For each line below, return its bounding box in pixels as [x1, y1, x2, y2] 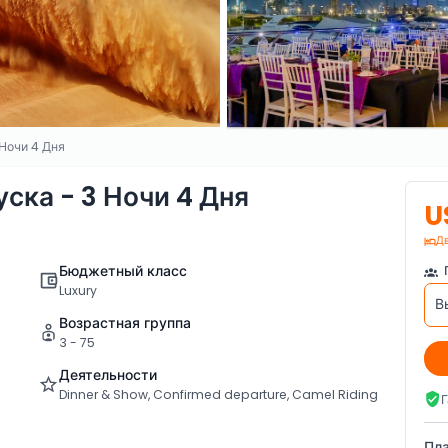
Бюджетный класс [58, 261, 187, 282]
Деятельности [58, 365, 157, 386]
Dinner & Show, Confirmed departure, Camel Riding [58, 386, 378, 404]
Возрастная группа [58, 313, 191, 334]
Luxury [58, 282, 97, 300]
